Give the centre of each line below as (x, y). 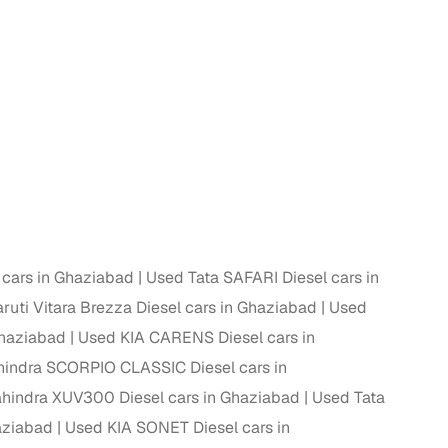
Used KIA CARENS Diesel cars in (196, 338)
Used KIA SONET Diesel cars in (177, 428)
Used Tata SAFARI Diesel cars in (262, 278)
